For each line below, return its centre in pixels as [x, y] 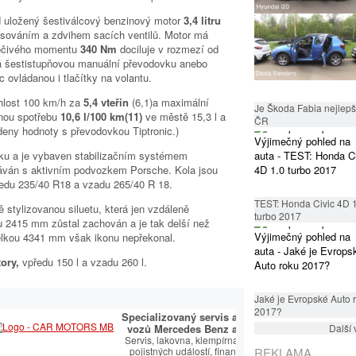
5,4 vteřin [108, 102]
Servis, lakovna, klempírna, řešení [197, 340]
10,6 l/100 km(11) [103, 116]
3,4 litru [202, 20]
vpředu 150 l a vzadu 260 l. [85, 262]
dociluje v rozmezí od [169, 49]
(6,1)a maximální [170, 102]
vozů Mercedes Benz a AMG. [197, 329]
